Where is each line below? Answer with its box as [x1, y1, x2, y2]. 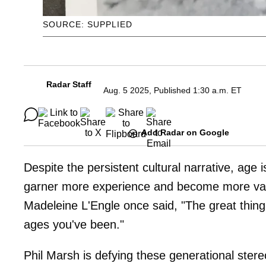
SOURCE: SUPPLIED [43, 20, 132, 30]
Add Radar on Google [141, 128, 229, 138]
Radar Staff [46, 80, 91, 90]
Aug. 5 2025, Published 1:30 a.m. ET [103, 85, 242, 96]
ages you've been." [24, 217, 124, 231]
